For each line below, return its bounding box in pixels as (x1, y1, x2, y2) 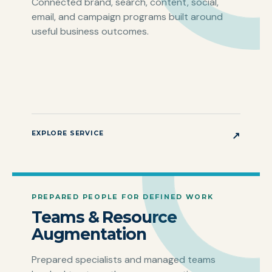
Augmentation (32, 224, 146, 245)
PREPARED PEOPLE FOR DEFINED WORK (32, 192, 214, 201)
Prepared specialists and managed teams (32, 253, 216, 267)
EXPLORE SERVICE (32, 129, 104, 137)
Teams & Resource (32, 207, 177, 228)
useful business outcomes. (32, 25, 149, 38)
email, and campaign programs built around (32, 10, 223, 24)
